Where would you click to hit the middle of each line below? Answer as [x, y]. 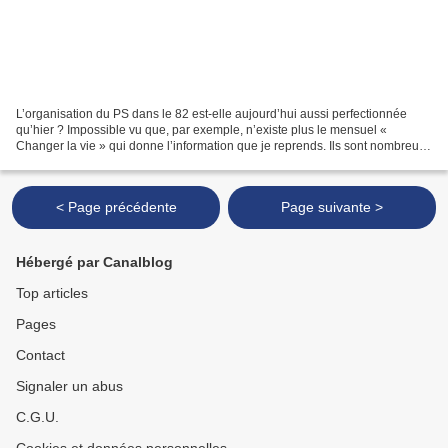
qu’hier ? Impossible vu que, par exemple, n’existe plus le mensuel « [201, 129]
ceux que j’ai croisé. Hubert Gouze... [114, 161]
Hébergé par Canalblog [94, 262]
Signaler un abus [69, 386]
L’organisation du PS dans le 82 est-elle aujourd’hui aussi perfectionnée [211, 113]
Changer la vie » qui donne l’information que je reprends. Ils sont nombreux [220, 145]
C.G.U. [37, 417]
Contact [40, 355]
